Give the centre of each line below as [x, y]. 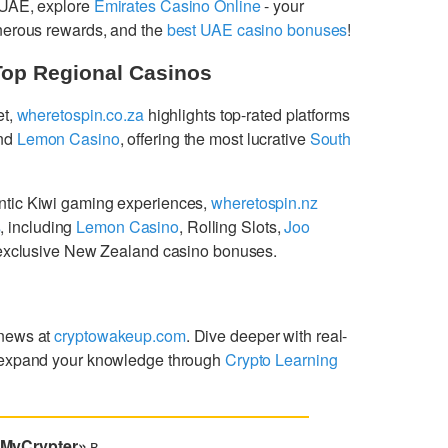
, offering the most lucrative [214, 138]
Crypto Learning [281, 359]
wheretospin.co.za [80, 114]
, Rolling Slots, [232, 226]
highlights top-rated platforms [246, 114]
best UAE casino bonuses [257, 29]
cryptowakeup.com [120, 335]
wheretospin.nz [264, 202]
